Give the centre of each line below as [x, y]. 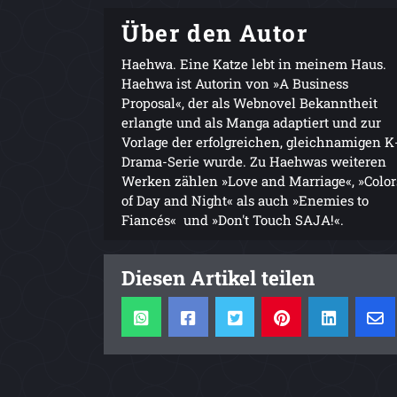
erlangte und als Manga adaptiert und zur [251, 122]
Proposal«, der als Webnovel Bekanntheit [249, 102]
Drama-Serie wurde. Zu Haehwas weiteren [254, 161]
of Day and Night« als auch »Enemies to [245, 200]
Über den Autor [215, 32]
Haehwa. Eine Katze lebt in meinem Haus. [254, 63]
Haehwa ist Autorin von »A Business [235, 83]
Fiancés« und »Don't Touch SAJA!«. [233, 219]
